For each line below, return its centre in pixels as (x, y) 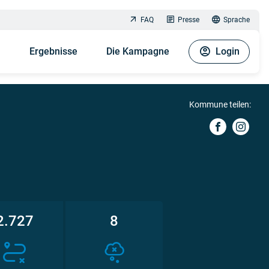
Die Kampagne (138, 51)
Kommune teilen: (220, 104)
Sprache (237, 20)
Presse (189, 20)
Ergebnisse (53, 51)
